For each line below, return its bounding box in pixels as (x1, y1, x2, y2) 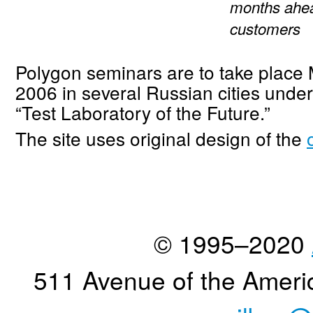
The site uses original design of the (15, 124, 307, 151)
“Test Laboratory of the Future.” (15, 99, 270, 125)
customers (229, 17, 300, 39)
